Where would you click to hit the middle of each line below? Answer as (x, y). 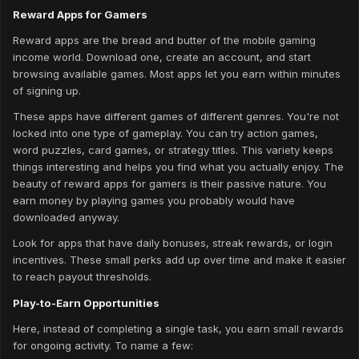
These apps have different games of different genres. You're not (176, 117)
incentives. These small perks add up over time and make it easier (179, 260)
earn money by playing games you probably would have (154, 201)
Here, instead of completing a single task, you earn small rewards (178, 328)
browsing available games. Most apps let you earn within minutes (177, 73)
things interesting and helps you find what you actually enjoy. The (178, 167)
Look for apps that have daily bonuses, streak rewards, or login (173, 243)
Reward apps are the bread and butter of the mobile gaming (164, 40)
